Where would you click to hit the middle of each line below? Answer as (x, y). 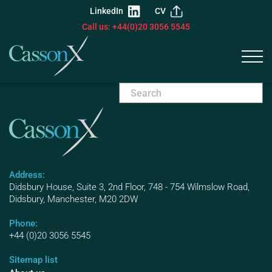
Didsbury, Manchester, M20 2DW (73, 199)
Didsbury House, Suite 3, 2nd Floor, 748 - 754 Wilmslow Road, (129, 187)
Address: (27, 175)
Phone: (23, 224)
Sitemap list (33, 260)
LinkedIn (106, 11)
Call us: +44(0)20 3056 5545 (136, 27)
